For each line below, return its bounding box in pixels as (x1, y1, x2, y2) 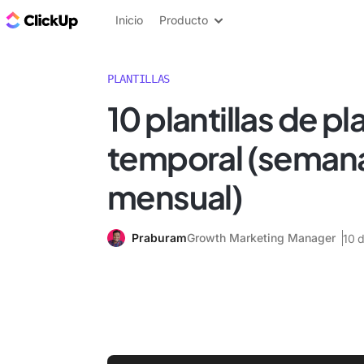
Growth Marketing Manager (187, 231, 336, 245)
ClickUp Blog (81, 11, 163, 28)
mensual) (107, 175, 243, 217)
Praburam (132, 231, 187, 245)
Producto (159, 13, 208, 27)
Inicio (115, 13, 143, 27)
